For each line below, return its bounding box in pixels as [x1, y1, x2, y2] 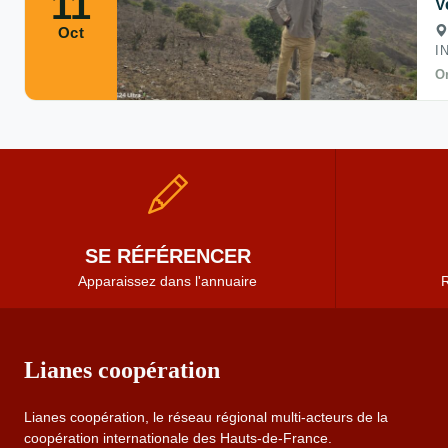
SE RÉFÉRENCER [84, 245, 251, 268]
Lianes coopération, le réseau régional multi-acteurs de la [24, 409, 388, 426]
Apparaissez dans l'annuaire [78, 273, 257, 290]
